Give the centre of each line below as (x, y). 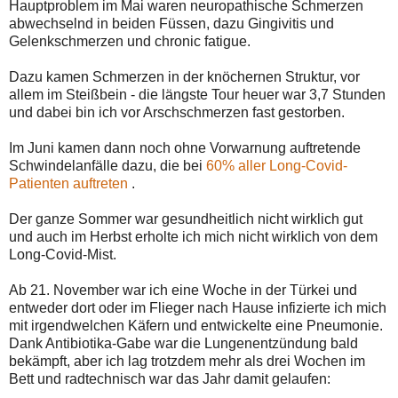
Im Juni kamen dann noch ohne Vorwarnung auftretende (185, 148)
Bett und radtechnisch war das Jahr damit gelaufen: (170, 379)
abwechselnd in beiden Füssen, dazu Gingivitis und (171, 24)
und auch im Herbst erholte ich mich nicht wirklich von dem (193, 237)
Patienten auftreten (68, 184)
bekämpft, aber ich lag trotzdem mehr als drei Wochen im (187, 362)
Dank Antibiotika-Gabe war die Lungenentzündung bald (183, 344)
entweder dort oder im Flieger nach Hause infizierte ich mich (198, 308)
